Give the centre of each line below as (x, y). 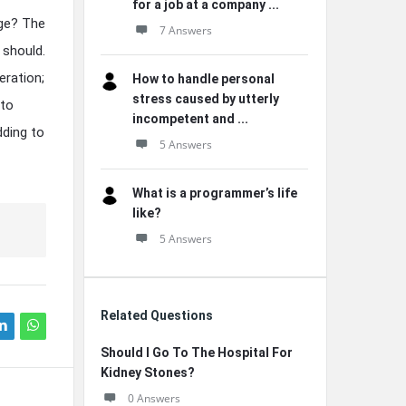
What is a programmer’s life (215, 193)
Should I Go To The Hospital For (197, 353)
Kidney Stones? (148, 372)
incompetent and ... (190, 119)
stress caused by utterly (206, 99)
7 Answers (186, 30)
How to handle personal (203, 79)
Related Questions (157, 315)
